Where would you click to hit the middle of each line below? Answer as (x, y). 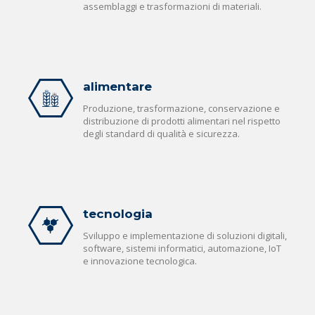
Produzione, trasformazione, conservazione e (181, 109)
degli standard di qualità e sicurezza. (161, 134)
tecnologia (118, 214)
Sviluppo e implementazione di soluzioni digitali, (185, 236)
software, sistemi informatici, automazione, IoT (182, 249)
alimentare (117, 87)
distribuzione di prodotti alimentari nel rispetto (182, 121)
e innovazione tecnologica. (140, 261)
